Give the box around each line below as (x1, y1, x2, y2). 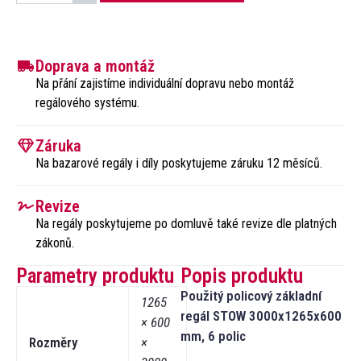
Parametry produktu (16, 263, 174, 288)
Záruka (35, 135, 81, 156)
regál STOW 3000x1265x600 (180, 307, 342, 324)
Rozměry (29, 334, 77, 351)
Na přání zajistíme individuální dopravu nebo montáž (35, 75, 294, 91)
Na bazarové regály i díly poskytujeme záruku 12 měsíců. (35, 155, 322, 171)
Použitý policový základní (180, 287, 322, 304)
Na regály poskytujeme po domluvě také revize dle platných (35, 215, 337, 231)
